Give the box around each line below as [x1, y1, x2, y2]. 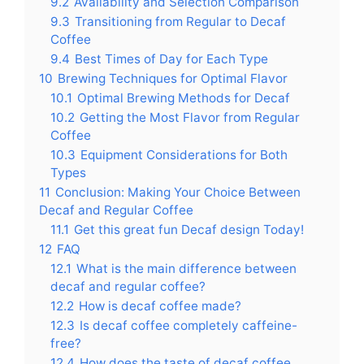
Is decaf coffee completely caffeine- [80, 317, 297, 333]
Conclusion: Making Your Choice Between [55, 184, 301, 200]
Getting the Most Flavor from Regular [80, 109, 300, 125]
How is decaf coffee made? [79, 297, 241, 314]
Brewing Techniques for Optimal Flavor [58, 70, 288, 86]
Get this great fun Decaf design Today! [74, 221, 304, 237]
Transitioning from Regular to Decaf [75, 13, 286, 29]
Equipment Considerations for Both [80, 146, 288, 162]
